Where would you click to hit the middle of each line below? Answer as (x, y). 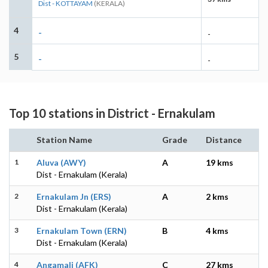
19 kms (220, 162)
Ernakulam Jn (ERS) (74, 196)
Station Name (64, 139)
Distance (224, 139)
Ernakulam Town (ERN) (82, 230)
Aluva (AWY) (61, 162)
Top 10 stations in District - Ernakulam (112, 113)
